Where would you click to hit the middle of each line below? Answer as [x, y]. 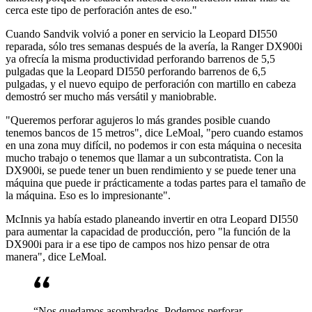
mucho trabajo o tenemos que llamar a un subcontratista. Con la [145, 158]
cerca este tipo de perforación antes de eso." [101, 10]
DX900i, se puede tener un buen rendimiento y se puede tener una [151, 171]
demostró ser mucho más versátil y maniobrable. [111, 97]
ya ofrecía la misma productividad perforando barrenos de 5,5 [140, 59]
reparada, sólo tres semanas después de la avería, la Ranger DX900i [154, 47]
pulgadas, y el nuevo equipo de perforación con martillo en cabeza [151, 84]
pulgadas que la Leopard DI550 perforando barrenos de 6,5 [136, 72]
